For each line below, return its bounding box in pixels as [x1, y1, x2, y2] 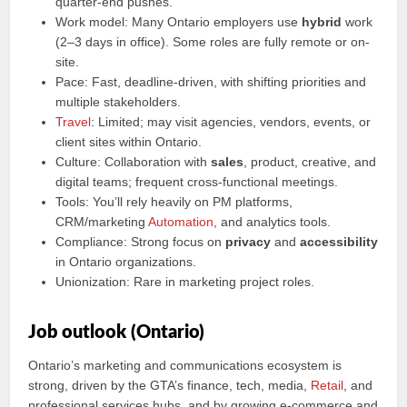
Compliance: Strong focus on [55, 234, 226, 249]
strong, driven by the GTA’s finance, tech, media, [28, 378, 312, 392]
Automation [148, 214, 214, 229]
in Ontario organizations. [55, 254, 197, 269]
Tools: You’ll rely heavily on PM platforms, [55, 194, 293, 209]
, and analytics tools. [213, 214, 332, 229]
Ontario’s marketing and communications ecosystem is [28, 358, 342, 372]
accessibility [300, 234, 379, 249]
